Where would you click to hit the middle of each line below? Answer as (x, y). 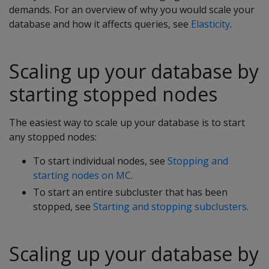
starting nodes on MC (82, 175)
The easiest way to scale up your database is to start (127, 122)
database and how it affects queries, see (100, 24)
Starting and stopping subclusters (170, 207)
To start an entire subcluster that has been (130, 192)
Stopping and (198, 161)
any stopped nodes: (53, 137)
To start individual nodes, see (100, 161)
